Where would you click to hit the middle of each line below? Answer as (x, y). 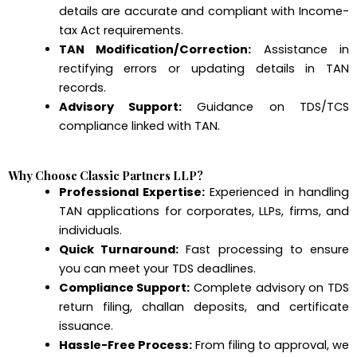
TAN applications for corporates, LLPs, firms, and (204, 212)
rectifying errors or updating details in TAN (204, 68)
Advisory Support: (120, 106)
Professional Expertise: (132, 192)
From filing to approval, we (271, 345)
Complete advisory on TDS (270, 288)
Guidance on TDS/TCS (266, 106)
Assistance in (300, 49)
